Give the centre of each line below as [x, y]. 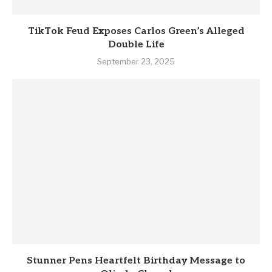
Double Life [136, 45]
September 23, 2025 [136, 62]
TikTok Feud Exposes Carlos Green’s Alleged [136, 32]
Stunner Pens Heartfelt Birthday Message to [136, 261]
